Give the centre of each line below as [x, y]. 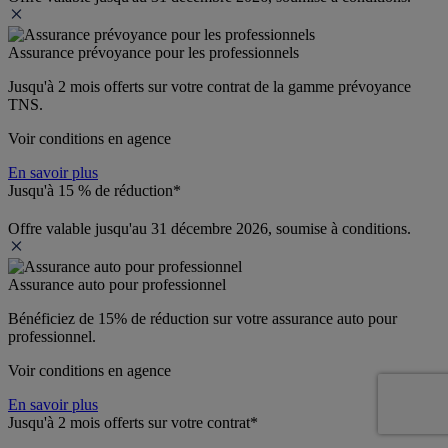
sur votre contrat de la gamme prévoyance [279, 86]
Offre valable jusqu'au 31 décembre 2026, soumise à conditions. [209, 228]
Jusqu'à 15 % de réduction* [94, 190]
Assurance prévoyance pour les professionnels [153, 52]
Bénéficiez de [53, 318]
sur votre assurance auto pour [303, 318]
